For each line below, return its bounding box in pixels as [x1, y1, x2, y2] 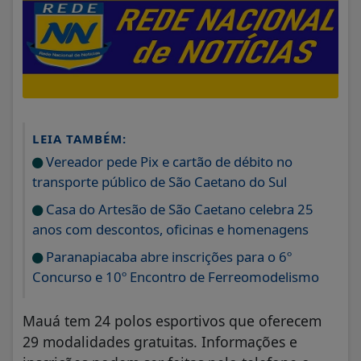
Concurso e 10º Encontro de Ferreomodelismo [32, 268, 319, 287]
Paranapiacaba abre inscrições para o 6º [43, 247, 292, 267]
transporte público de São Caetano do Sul [32, 172, 287, 192]
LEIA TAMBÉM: [32, 131, 127, 147]
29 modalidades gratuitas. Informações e [23, 332, 297, 352]
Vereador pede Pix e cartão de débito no [43, 152, 293, 172]
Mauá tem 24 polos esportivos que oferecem [23, 311, 322, 331]
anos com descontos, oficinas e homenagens [32, 220, 309, 239]
